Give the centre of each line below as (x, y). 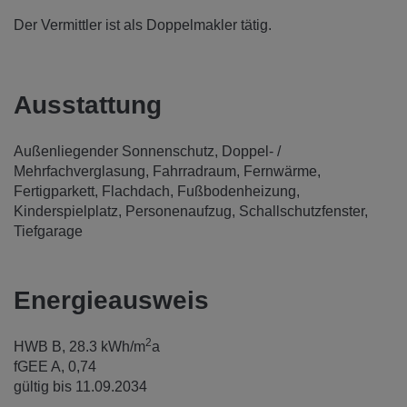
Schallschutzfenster (302, 212)
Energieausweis (111, 301)
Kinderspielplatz (66, 212)
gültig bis (43, 387)
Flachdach (136, 192)
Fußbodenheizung (237, 192)
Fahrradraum (194, 172)
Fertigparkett (54, 192)
